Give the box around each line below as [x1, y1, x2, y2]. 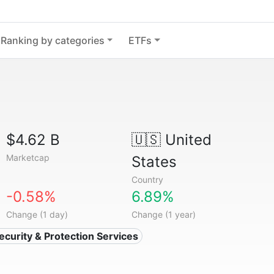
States [131, 153, 177, 171]
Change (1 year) [131, 209, 196, 220]
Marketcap [6, 152, 50, 163]
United [160, 131, 212, 149]
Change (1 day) [6, 209, 68, 220]
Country [131, 174, 163, 185]
